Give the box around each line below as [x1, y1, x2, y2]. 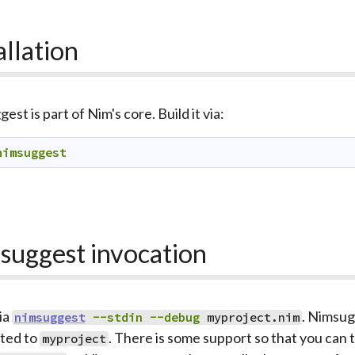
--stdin [92, 309, 143, 325]
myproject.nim [206, 309, 300, 325]
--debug [149, 309, 200, 325]
